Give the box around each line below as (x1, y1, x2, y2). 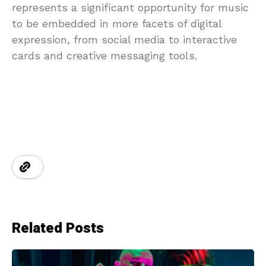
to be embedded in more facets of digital (12, 17, 221, 30)
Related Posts (12, 217, 104, 239)
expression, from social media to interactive (12, 33, 237, 46)
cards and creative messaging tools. (12, 49, 197, 62)
